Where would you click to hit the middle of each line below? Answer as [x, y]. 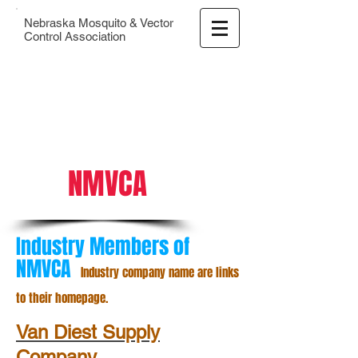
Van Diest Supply [88, 332]
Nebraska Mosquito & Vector [99, 23]
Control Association [75, 36]
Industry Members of [103, 247]
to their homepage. [62, 298]
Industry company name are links [160, 272]
